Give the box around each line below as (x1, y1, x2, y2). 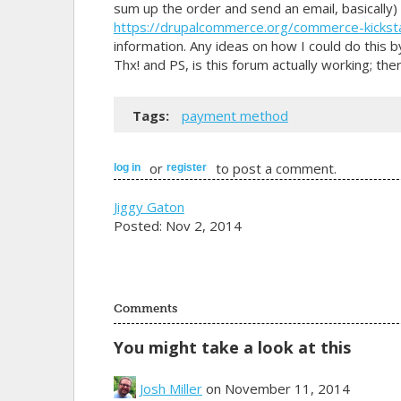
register (166, 160, 207, 174)
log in (113, 160, 141, 174)
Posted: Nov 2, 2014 (113, 216, 242, 235)
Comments (113, 301, 177, 315)
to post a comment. (211, 159, 337, 177)
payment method (181, 107, 288, 124)
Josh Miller (139, 379, 202, 397)
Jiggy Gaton (113, 197, 184, 216)
